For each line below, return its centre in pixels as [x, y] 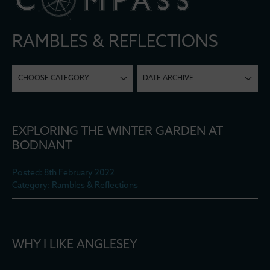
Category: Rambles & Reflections [75, 186]
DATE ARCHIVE [168, 79]
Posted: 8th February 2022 [63, 174]
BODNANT [42, 147]
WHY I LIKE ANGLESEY [75, 246]
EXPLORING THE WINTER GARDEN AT [117, 132]
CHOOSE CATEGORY [54, 79]
